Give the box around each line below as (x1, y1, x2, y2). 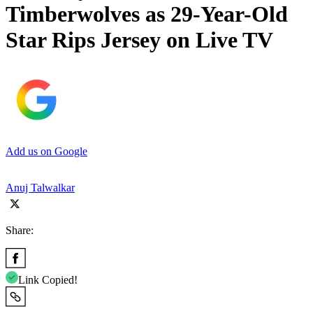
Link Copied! (18, 273, 78, 286)
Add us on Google (6, 145, 87, 157)
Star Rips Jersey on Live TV (6, 27, 273, 53)
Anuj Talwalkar (6, 181, 75, 194)
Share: (6, 224, 34, 236)
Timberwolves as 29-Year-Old (6, 1, 288, 27)
